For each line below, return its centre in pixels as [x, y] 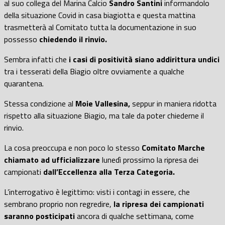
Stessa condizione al [40, 103]
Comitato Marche [172, 147]
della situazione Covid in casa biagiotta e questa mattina [100, 15]
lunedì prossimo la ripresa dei [149, 159]
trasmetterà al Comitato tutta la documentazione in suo [100, 27]
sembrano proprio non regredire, [59, 204]
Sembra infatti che [35, 59]
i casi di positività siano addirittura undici [143, 59]
